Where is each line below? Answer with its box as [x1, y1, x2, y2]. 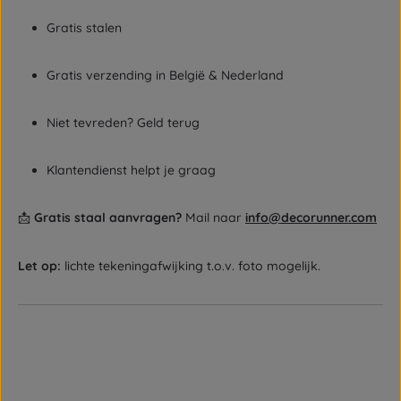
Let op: [18, 257, 61, 274]
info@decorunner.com [245, 209, 377, 226]
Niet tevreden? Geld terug [47, 115, 200, 131]
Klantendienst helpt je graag [47, 162, 216, 178]
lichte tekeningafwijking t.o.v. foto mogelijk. [61, 257, 320, 274]
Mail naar [182, 209, 245, 226]
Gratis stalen [47, 20, 122, 36]
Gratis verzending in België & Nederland [47, 67, 284, 83]
